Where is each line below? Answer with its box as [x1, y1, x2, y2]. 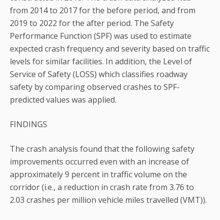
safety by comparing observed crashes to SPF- [10, 81, 180, 92]
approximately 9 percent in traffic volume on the [10, 168, 187, 180]
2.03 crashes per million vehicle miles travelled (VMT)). [10, 194, 207, 205]
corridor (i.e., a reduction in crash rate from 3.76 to [10, 181, 194, 192]
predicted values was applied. [10, 94, 116, 105]
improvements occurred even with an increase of [10, 156, 189, 167]
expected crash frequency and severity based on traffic [10, 43, 210, 54]
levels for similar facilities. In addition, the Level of [10, 55, 192, 67]
